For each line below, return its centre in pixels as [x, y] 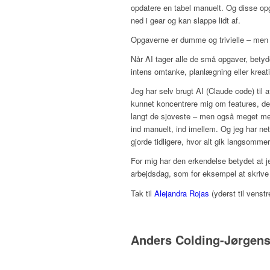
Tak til [143, 193]
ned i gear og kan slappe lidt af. [186, 20]
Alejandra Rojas [182, 193]
